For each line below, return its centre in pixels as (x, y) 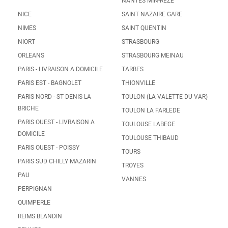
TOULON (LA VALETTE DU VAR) (165, 97)
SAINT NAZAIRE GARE (152, 14)
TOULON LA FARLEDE (151, 110)
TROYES (133, 165)
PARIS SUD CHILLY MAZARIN (57, 161)
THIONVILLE (138, 83)
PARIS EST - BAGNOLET (50, 83)
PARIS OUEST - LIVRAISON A (56, 122)
